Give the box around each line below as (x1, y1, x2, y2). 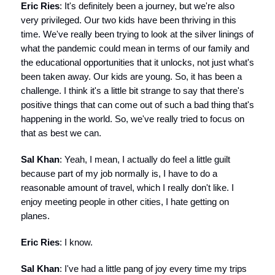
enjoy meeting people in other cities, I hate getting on (21, 196, 229, 207)
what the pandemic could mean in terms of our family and (21, 43, 249, 53)
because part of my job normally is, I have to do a (21, 168, 217, 179)
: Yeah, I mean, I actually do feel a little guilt (60, 154, 230, 165)
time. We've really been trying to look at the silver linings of (21, 29, 254, 39)
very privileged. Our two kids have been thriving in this (21, 15, 236, 25)
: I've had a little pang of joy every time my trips (60, 263, 247, 274)
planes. (21, 211, 50, 221)
